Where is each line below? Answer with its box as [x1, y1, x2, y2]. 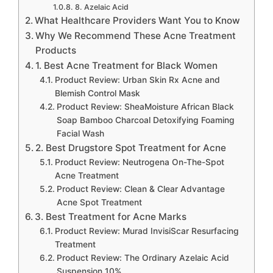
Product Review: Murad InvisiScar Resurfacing [54, 226, 239, 236]
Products [35, 44, 77, 57]
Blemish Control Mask [54, 88, 140, 99]
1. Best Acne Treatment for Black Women [35, 60, 218, 72]
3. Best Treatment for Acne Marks [35, 211, 187, 223]
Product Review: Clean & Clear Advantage [56, 184, 225, 194]
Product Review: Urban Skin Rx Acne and [54, 75, 220, 85]
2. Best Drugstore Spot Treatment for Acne [35, 142, 227, 154]
